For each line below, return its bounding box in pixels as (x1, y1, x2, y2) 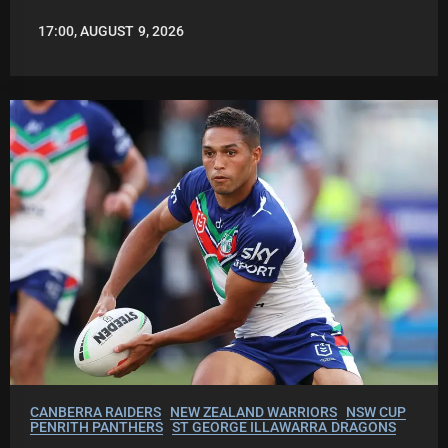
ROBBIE (30, 30, 79, 47)
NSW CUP (345, 404, 406, 421)
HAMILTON (30, 44, 100, 61)
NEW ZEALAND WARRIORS (169, 404, 338, 421)
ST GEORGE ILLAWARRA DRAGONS (171, 419, 396, 436)
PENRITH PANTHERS (30, 419, 164, 436)
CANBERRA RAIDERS (30, 404, 162, 421)
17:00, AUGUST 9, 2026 (38, 23, 184, 40)
